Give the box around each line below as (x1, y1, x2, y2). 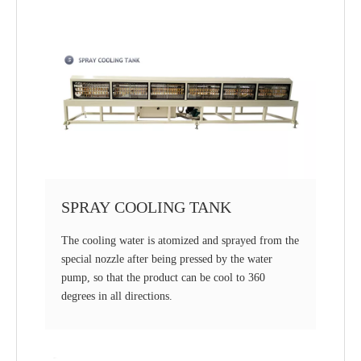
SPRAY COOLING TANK (61, 197, 231, 216)
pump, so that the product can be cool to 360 (61, 271, 265, 284)
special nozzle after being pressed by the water (61, 252, 272, 265)
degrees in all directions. (61, 289, 172, 302)
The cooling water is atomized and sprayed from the (61, 234, 299, 247)
